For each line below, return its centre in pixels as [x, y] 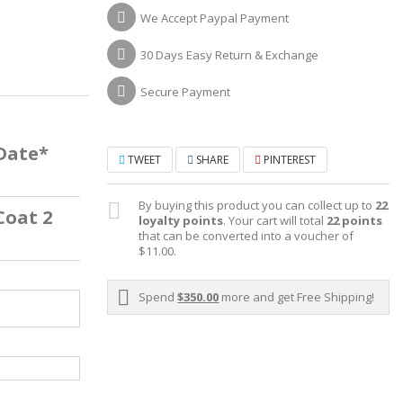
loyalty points [181, 221]
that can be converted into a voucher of [246, 236]
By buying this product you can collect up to [257, 206]
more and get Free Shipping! [297, 297]
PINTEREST [289, 160]
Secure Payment [186, 92]
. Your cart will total [275, 221]
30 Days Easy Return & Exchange [230, 55]
